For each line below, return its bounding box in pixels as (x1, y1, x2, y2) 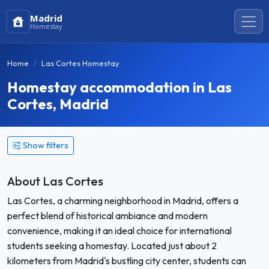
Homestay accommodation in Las (7, 78, 232, 96)
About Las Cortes (7, 174, 103, 189)
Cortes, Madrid (7, 95, 109, 113)
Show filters (23, 140, 68, 151)
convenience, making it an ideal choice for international (7, 225, 232, 237)
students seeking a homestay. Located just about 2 (7, 240, 217, 252)
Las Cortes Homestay (41, 58, 119, 68)
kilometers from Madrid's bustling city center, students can (7, 255, 246, 267)
